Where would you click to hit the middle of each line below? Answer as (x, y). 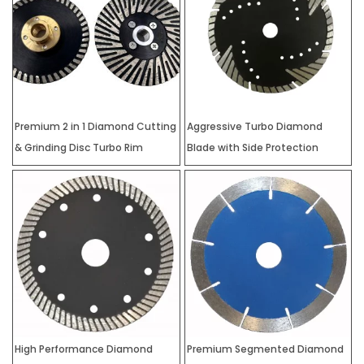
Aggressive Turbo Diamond (254, 127)
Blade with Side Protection (252, 148)
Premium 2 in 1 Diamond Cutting (95, 127)
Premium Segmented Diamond (265, 349)
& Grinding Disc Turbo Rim (79, 148)
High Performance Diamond (84, 349)
